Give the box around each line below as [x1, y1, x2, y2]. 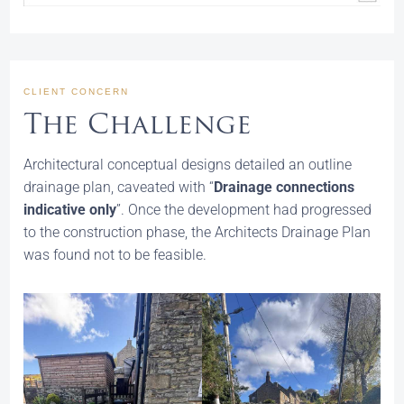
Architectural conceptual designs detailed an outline [23, 156, 353, 174]
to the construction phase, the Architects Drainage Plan [23, 224, 372, 242]
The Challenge [23, 113, 252, 142]
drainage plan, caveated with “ [23, 179, 215, 197]
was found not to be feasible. [23, 246, 207, 264]
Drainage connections [214, 179, 355, 197]
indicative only [23, 201, 117, 219]
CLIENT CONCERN [23, 87, 130, 97]
